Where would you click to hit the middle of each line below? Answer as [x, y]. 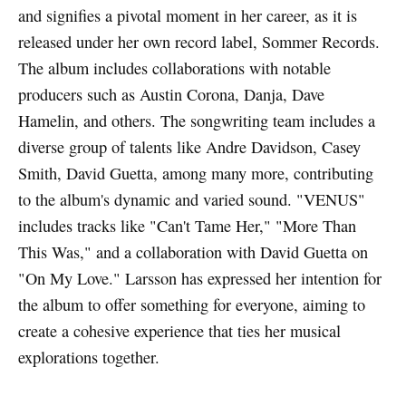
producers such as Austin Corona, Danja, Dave [171, 95]
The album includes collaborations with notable [174, 68]
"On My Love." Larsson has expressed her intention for [199, 279]
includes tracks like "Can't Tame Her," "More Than [187, 226]
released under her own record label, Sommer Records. [198, 42]
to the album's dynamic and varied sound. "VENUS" [191, 200]
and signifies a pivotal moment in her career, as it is [187, 16]
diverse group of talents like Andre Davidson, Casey [189, 147]
